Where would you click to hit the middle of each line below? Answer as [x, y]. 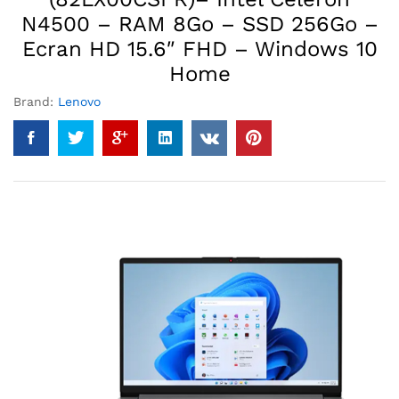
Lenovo [79, 102]
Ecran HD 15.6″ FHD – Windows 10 [199, 49]
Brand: [36, 102]
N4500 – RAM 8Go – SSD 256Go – [199, 24]
